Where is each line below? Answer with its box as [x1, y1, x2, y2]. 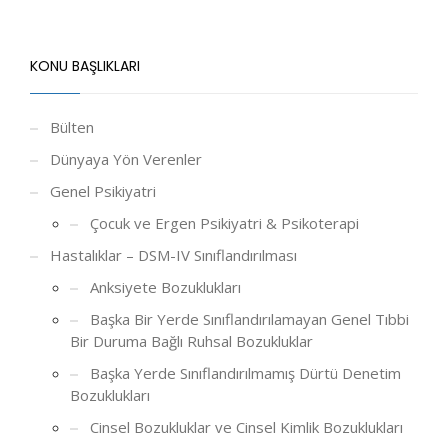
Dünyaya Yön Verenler [50, 148, 202, 169]
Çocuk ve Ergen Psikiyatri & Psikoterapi [90, 212, 359, 233]
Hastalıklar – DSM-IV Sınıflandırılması [50, 244, 297, 265]
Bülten [50, 116, 94, 137]
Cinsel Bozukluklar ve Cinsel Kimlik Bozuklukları [90, 416, 403, 437]
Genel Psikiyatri [50, 180, 156, 201]
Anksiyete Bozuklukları [90, 276, 241, 297]
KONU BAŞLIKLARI [30, 55, 140, 76]
